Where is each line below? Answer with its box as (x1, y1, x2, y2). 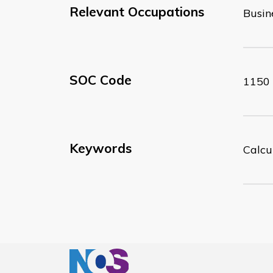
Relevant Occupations (69, 3, 204, 19)
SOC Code (69, 71, 132, 88)
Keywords (69, 140, 132, 156)
